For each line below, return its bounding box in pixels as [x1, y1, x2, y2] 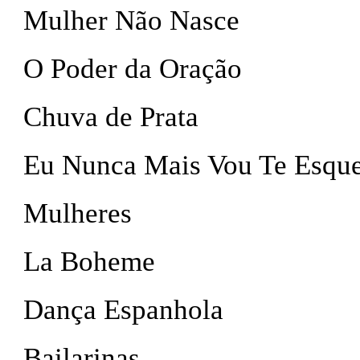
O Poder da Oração [23, 53, 242, 84]
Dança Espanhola [23, 294, 223, 325]
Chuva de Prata [23, 101, 198, 133]
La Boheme [23, 246, 155, 277]
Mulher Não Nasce [23, 5, 239, 36]
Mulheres [23, 198, 132, 229]
